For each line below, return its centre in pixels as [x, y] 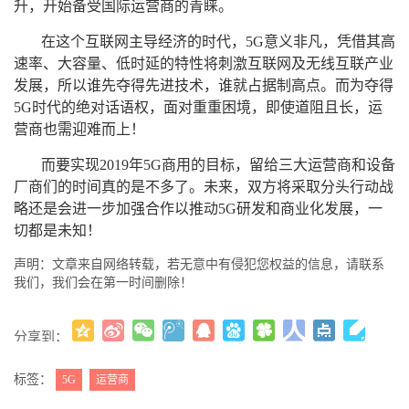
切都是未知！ [58, 230]
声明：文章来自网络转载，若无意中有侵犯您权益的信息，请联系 [199, 264]
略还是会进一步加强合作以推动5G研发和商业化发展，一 [198, 208]
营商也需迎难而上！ [79, 129]
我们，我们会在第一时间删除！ [103, 282]
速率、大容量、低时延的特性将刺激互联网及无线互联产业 [204, 63]
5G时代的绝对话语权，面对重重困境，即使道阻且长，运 [198, 107]
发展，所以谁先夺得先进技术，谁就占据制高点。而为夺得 [204, 85]
